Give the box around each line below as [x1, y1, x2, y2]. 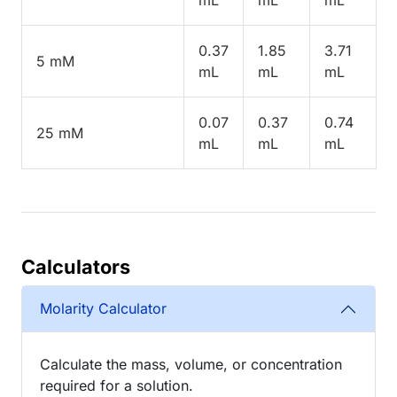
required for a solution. [40, 376, 193, 394]
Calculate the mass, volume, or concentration [40, 354, 342, 373]
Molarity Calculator [40, 300, 167, 318]
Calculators [21, 254, 130, 278]
